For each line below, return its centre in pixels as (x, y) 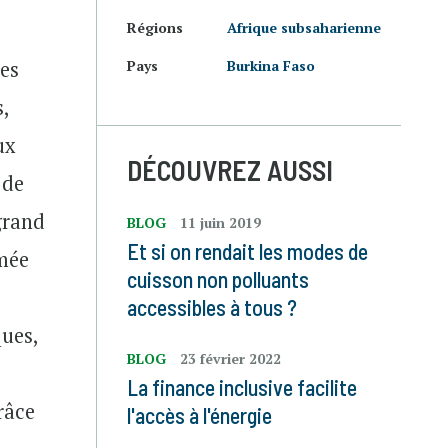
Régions (155, 27)
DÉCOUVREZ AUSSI (230, 170)
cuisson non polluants (218, 279)
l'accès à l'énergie (199, 415)
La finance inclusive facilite (242, 387)
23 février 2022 (230, 358)
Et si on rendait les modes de (247, 251)
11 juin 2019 (220, 222)
